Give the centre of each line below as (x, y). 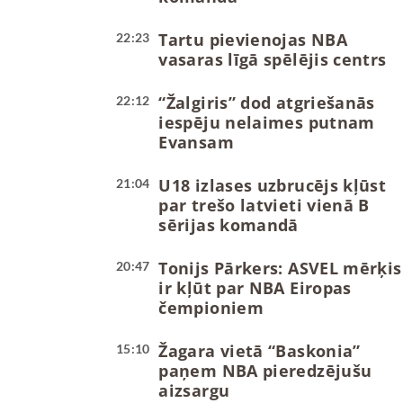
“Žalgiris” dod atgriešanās (267, 103)
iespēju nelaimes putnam (267, 123)
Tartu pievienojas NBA (253, 40)
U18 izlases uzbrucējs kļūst (273, 186)
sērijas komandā (228, 225)
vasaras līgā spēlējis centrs (273, 60)
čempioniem (211, 308)
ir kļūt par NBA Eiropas (255, 288)
